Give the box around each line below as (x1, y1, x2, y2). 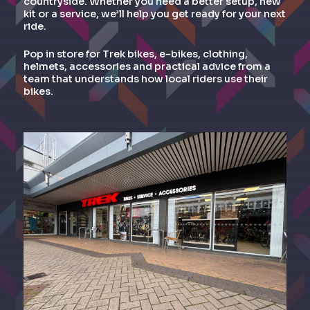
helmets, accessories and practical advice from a (24, 60, 271, 73)
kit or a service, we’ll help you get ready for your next (24, 8, 286, 21)
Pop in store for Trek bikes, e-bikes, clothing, (24, 47, 248, 60)
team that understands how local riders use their (24, 72, 268, 85)
